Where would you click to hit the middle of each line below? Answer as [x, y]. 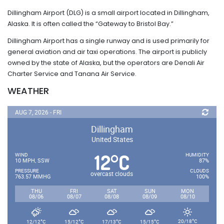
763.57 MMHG [33, 176]
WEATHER [28, 90]
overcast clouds [112, 173]
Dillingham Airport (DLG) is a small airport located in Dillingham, [108, 12]
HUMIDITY [197, 154]
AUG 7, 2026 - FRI [38, 112]
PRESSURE [27, 170]
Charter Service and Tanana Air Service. [72, 73]
